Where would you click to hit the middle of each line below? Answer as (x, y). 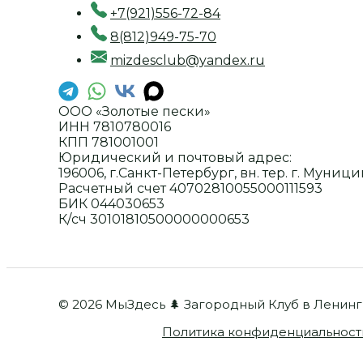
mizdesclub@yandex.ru (188, 61)
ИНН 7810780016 (115, 127)
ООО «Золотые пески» (135, 112)
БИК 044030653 (111, 204)
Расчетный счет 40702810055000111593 (190, 189)
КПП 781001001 (109, 143)
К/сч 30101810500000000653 (154, 220)
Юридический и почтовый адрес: (175, 158)
